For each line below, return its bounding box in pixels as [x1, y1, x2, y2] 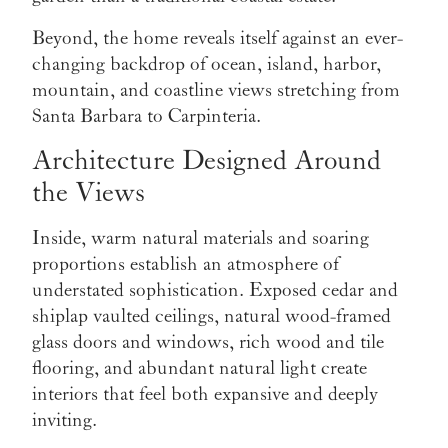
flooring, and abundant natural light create [32, 357, 367, 380]
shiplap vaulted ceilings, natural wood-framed [32, 305, 391, 328]
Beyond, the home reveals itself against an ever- [32, 27, 403, 50]
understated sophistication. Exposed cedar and [32, 279, 398, 302]
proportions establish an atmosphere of [32, 253, 339, 276]
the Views [32, 177, 145, 210]
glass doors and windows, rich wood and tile [32, 331, 384, 354]
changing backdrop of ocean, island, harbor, [32, 53, 381, 76]
